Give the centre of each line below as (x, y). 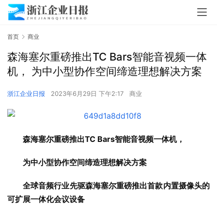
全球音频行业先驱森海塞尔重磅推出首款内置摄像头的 (116, 186)
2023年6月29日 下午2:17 (88, 94)
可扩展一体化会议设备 (46, 199)
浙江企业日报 (26, 94)
